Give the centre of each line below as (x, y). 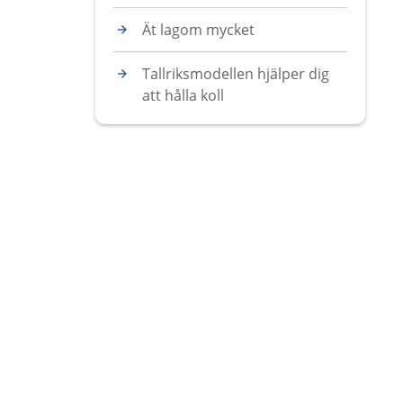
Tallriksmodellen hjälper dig (236, 74)
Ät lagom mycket (198, 30)
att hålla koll (183, 95)
